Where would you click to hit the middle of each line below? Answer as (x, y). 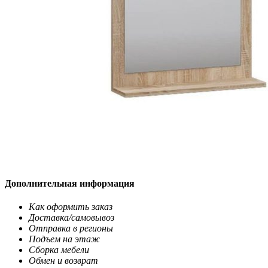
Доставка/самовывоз (71, 217)
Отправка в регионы (71, 228)
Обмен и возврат (63, 260)
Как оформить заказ (71, 206)
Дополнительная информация (70, 183)
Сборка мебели (59, 249)
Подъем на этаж (64, 239)
